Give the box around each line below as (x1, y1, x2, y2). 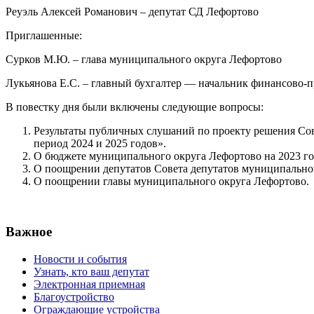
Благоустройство (34, 291, 114, 303)
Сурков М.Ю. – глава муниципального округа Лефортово (6, 53, 282, 65)
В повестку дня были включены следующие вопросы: (6, 100, 264, 113)
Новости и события (34, 253, 127, 266)
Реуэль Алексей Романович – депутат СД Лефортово (6, 5, 259, 18)
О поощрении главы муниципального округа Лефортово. (34, 175, 309, 187)
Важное (6, 224, 52, 240)
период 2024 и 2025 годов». (34, 137, 166, 149)
